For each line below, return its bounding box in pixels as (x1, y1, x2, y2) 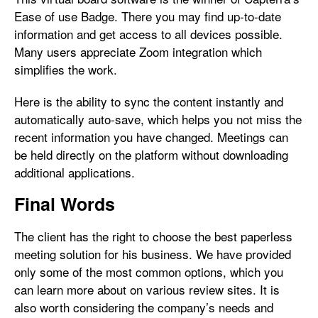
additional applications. (14, 163, 135, 181)
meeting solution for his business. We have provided (14, 245, 291, 263)
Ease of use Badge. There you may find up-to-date (14, 7, 281, 25)
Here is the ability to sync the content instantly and (14, 92, 283, 110)
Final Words (14, 191, 115, 216)
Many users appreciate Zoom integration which (14, 43, 262, 60)
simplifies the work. (14, 60, 117, 78)
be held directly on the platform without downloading (14, 146, 288, 163)
